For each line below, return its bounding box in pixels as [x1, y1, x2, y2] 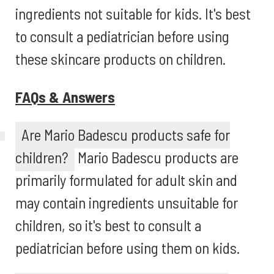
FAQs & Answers [15, 87, 115, 106]
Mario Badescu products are [75, 148, 239, 166]
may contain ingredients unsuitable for [15, 193, 238, 212]
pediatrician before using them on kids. [15, 239, 240, 257]
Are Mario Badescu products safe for [21, 125, 230, 144]
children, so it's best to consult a [15, 216, 201, 234]
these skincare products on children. [15, 50, 226, 68]
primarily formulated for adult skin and [15, 171, 237, 189]
